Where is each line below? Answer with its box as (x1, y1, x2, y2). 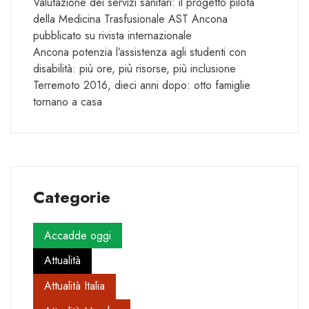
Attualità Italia (44, 278, 105, 295)
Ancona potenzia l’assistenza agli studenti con (33, 44, 246, 61)
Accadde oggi (44, 227, 111, 243)
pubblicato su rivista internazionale (33, 28, 192, 44)
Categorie (33, 185, 110, 210)
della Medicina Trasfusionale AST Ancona (33, 11, 228, 28)
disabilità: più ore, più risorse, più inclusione (33, 61, 236, 77)
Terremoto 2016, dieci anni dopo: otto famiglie (33, 77, 250, 94)
